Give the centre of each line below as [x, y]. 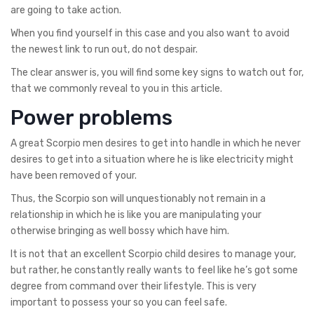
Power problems [91, 117]
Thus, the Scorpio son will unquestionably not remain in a [138, 198]
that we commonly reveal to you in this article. [116, 88]
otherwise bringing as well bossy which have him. [120, 231]
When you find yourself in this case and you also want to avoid [150, 33]
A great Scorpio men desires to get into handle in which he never [156, 143]
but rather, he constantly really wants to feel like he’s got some [154, 270]
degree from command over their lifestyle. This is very [134, 286]
